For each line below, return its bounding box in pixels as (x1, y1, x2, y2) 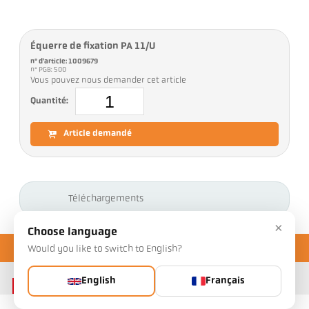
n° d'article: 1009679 (30, 58, 99, 66)
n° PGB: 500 (30, 66, 68, 74)
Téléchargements (68, 193, 144, 204)
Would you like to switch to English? (28, 244, 182, 255)
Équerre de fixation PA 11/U (30, 41, 156, 52)
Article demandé (63, 130, 132, 139)
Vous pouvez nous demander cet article (30, 77, 187, 86)
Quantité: (30, 97, 69, 106)
